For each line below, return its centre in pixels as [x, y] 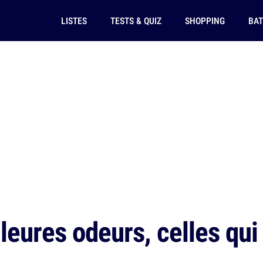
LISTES [74, 21]
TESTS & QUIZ [136, 21]
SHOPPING [205, 21]
